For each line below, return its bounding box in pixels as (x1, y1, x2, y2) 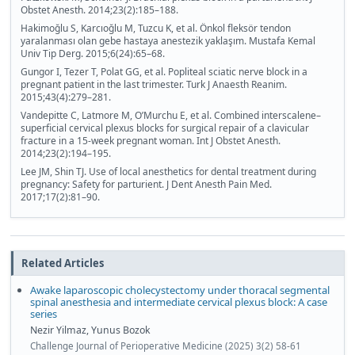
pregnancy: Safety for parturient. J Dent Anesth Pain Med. (21, 177, 272, 192)
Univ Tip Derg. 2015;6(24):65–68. (21, 47, 165, 61)
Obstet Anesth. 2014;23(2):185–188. (21, 3, 178, 17)
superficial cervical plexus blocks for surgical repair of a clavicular (21, 121, 309, 136)
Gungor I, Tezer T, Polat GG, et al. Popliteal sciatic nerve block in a (21, 65, 307, 79)
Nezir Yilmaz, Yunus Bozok (30, 323, 151, 338)
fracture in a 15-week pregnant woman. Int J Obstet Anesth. (21, 134, 281, 148)
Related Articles (21, 256, 104, 271)
